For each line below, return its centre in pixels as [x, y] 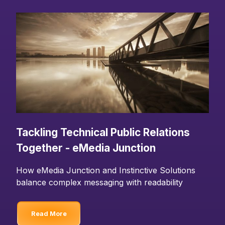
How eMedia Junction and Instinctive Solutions [106, 171]
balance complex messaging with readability [99, 183]
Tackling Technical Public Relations [103, 132]
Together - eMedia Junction [86, 148]
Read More [49, 214]
